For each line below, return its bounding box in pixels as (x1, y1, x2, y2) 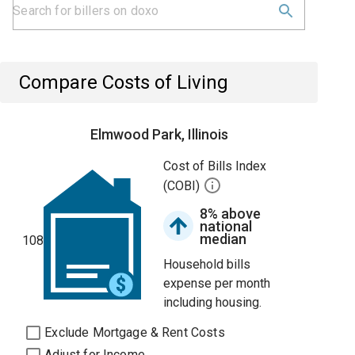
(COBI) (163, 178, 204, 194)
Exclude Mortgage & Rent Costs (44, 325, 225, 340)
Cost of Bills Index (163, 158, 267, 174)
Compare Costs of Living (19, 71, 229, 94)
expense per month (163, 276, 271, 291)
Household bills (163, 257, 251, 272)
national (200, 218, 253, 235)
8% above (200, 205, 261, 222)
